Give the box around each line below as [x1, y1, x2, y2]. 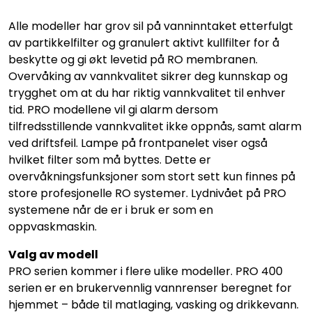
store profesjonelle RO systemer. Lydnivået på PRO [8, 185, 286, 201]
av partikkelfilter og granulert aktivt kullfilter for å [8, 34, 279, 51]
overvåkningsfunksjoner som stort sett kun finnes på [8, 168, 295, 185]
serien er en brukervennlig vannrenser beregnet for [8, 279, 292, 296]
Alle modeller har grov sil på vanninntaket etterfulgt [8, 17, 293, 34]
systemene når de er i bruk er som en [8, 201, 213, 218]
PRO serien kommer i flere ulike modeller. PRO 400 [8, 263, 283, 279]
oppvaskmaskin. [8, 218, 97, 235]
